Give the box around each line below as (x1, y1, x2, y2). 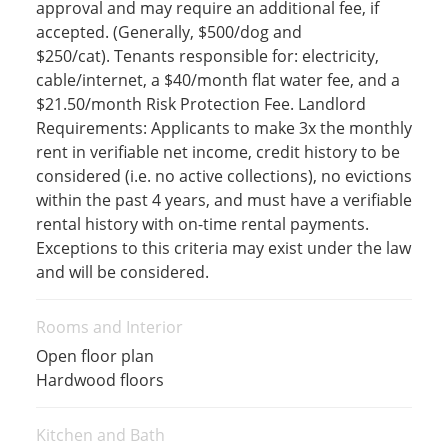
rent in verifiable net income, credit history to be (35, 140, 400, 163)
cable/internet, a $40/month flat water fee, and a (35, 68, 400, 91)
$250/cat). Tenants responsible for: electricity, (35, 44, 379, 67)
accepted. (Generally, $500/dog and (35, 20, 302, 43)
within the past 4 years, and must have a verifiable (35, 188, 412, 211)
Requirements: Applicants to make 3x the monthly (35, 116, 412, 139)
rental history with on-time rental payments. (35, 212, 369, 235)
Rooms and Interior (35, 315, 183, 338)
